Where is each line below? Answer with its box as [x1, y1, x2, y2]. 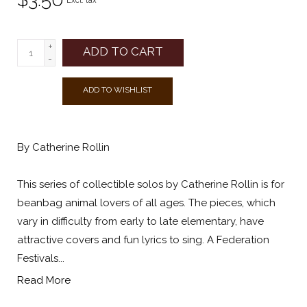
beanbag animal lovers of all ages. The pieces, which [17, 197, 275, 210]
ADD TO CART [83, 45, 163, 59]
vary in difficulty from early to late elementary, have [17, 215, 264, 228]
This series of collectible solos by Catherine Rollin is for [17, 178, 284, 191]
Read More [17, 274, 71, 287]
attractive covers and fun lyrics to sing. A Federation [17, 234, 269, 247]
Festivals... [17, 252, 64, 265]
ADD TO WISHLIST [83, 85, 152, 95]
